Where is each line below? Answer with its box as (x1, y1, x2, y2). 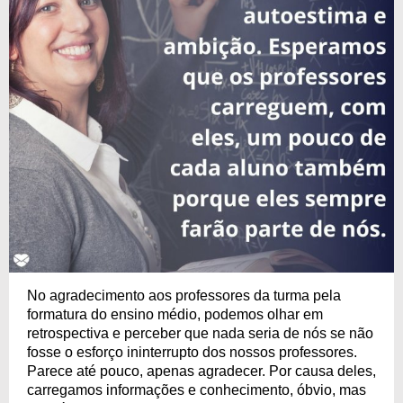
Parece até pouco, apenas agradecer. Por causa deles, (27, 363, 376, 379)
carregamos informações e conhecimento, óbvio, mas (27, 382, 366, 398)
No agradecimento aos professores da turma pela (27, 288, 341, 303)
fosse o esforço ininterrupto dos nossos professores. (27, 345, 357, 360)
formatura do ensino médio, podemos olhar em (27, 307, 323, 322)
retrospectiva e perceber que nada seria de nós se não (27, 326, 373, 341)
